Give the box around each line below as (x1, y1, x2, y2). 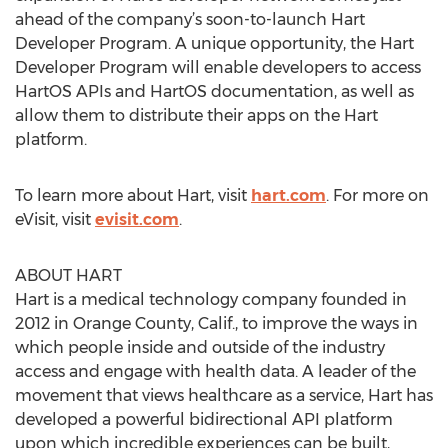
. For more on (326, 186, 429, 205)
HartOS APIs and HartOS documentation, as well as (15, 82, 414, 101)
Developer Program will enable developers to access (15, 58, 421, 77)
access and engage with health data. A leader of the (15, 362, 416, 381)
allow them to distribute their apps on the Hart (15, 106, 378, 125)
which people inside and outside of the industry (15, 338, 385, 357)
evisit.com (95, 210, 179, 229)
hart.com (251, 186, 326, 205)
